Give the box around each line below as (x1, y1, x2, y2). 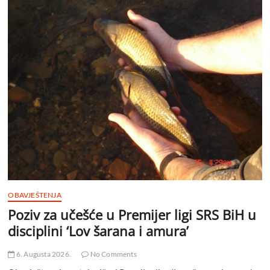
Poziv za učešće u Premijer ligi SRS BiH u (8, 205, 257, 224)
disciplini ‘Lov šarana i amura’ (8, 221, 189, 240)
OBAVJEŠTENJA (8, 190, 61, 199)
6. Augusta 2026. (14, 249, 72, 259)
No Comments (89, 249, 137, 259)
